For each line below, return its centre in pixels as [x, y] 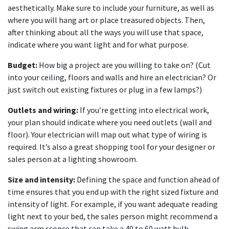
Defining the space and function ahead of [147, 179]
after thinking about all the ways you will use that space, [106, 32]
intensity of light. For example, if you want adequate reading [113, 204]
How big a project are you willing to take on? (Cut [124, 65]
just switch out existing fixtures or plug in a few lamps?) [105, 89]
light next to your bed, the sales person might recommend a [113, 216]
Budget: [22, 65]
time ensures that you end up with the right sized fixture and [113, 192]
